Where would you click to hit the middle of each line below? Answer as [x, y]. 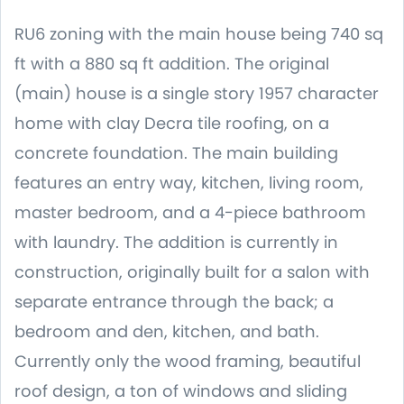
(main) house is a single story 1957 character [197, 93]
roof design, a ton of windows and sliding [181, 391]
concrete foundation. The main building [176, 153]
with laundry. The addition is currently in [176, 242]
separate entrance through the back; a [174, 302]
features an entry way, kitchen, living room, [189, 183]
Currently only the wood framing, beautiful [188, 361]
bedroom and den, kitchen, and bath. [167, 331]
